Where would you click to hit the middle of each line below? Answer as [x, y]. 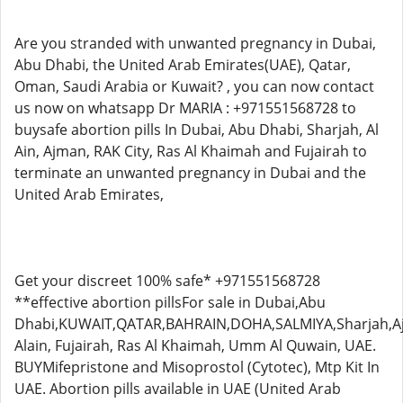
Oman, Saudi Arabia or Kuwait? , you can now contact [194, 86]
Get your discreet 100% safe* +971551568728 [167, 281]
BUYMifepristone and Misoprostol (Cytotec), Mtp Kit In [197, 367]
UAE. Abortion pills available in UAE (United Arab [178, 389]
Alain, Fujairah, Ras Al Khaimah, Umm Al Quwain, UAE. [195, 345]
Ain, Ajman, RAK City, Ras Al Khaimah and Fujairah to [191, 151]
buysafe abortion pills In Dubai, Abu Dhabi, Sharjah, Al [197, 130]
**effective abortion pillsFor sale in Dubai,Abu [170, 302]
